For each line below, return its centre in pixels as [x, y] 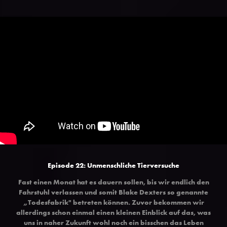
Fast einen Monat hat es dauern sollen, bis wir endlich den [113, 182]
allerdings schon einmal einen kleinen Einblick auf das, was [113, 212]
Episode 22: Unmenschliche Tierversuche [113, 165]
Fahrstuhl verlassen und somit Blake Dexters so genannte [113, 192]
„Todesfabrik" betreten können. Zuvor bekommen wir [113, 202]
